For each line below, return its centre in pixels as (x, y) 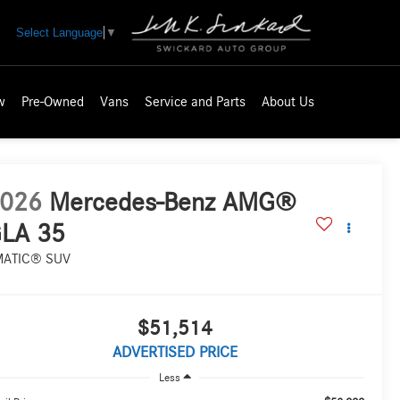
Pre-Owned (53, 102)
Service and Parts (195, 102)
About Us (288, 102)
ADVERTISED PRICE (175, 353)
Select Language (59, 32)
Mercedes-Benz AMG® (173, 203)
